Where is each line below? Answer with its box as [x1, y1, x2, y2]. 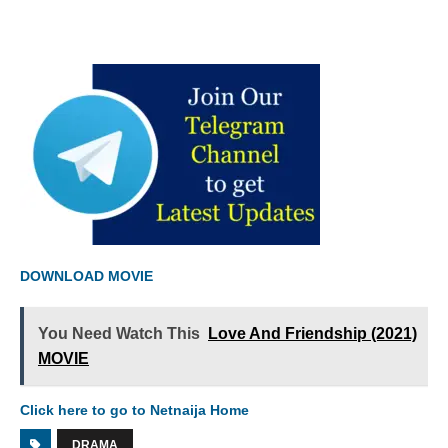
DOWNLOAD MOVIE [20, 268, 157, 284]
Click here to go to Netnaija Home [20, 402, 249, 418]
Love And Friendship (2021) [208, 325, 417, 342]
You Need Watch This [38, 325, 200, 342]
